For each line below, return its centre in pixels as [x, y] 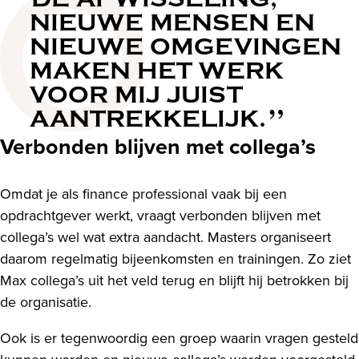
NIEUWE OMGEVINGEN [186, 46]
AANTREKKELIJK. [148, 119]
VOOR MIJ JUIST [137, 95]
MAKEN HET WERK [157, 71]
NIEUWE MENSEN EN [173, 22]
